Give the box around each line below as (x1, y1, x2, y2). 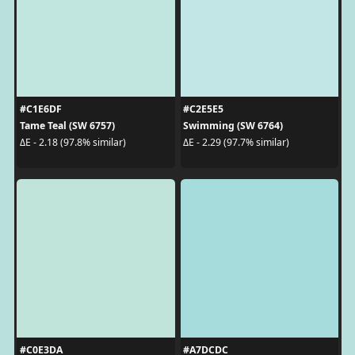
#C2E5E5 (183, 101, 223, 116)
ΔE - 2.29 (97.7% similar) (183, 136, 289, 149)
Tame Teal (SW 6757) (19, 118, 115, 132)
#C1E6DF (19, 101, 62, 116)
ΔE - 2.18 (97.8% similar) (19, 136, 126, 149)
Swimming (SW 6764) (183, 118, 283, 132)
